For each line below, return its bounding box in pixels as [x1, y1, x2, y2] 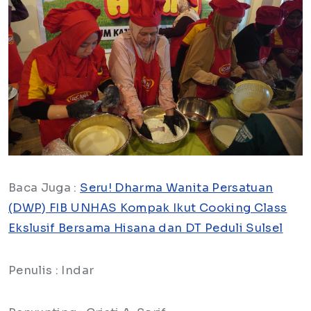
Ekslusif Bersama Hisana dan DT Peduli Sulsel [8, 221, 283, 236]
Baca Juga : [8, 180, 81, 196]
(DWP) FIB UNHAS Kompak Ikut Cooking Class [8, 201, 287, 216]
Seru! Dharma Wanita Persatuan [80, 180, 274, 196]
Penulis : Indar [8, 263, 94, 278]
